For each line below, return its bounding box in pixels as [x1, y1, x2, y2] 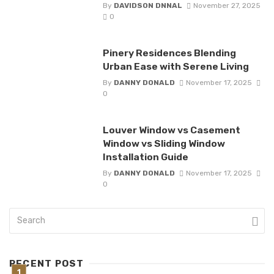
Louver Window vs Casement [102, 124, 240, 136]
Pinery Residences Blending [102, 46, 236, 59]
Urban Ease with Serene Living [102, 60, 249, 72]
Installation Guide [102, 150, 188, 163]
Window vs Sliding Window [102, 137, 225, 149]
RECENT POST [9, 258, 84, 270]
